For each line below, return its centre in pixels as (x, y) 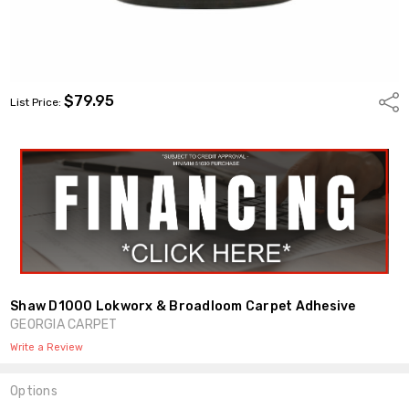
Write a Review (47, 347)
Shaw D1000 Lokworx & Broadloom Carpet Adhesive (183, 306)
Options (34, 391)
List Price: (37, 102)
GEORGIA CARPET (64, 324)
